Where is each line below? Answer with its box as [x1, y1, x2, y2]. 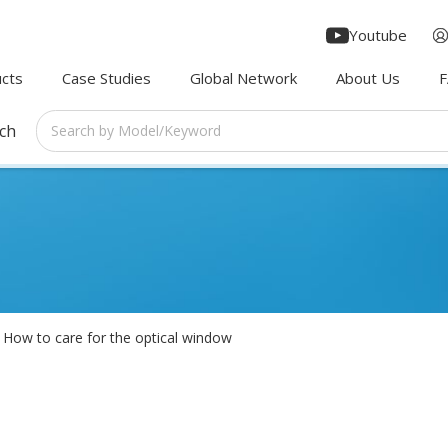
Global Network [190, 67, 297, 88]
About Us [336, 67, 400, 88]
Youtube [348, 24, 407, 45]
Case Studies [62, 67, 151, 88]
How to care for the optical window [3, 327, 232, 347]
